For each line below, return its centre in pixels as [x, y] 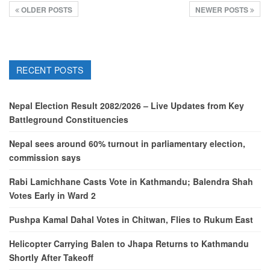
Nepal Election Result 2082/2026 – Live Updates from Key [127, 105]
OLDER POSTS [46, 10]
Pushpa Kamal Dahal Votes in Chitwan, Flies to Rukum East [131, 219]
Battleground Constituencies [69, 119]
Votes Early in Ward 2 [52, 195]
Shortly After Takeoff [51, 257]
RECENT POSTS [50, 70]
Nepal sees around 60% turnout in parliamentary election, [127, 143]
